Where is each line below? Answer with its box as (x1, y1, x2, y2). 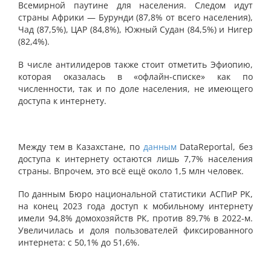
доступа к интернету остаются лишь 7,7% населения (18, 153, 253, 165)
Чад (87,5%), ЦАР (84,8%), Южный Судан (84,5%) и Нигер (18, 24, 253, 35)
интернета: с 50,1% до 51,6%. (18, 237, 140, 248)
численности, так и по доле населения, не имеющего (18, 83, 253, 94)
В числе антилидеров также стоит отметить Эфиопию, (18, 59, 253, 70)
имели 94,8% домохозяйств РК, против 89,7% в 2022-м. (18, 212, 253, 224)
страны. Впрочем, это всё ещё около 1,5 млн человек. (18, 165, 244, 177)
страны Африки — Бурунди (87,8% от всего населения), (18, 11, 253, 23)
